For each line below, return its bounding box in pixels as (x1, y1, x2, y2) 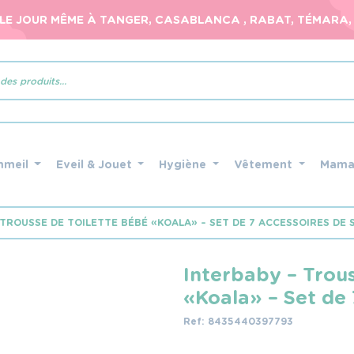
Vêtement (234, 158, 296, 171)
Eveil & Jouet (55, 158, 135, 171)
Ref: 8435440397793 (183, 314, 293, 327)
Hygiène (159, 158, 210, 171)
